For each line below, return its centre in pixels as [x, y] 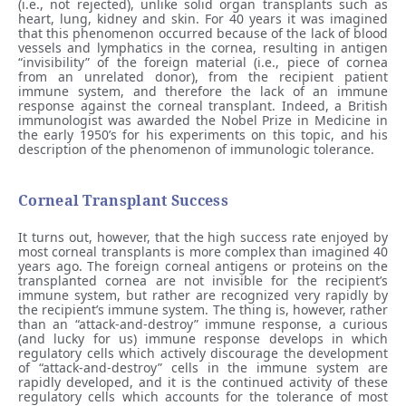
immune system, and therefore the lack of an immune [203, 91]
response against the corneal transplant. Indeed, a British [203, 105]
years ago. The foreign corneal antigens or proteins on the [203, 266]
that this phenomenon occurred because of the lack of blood [203, 33]
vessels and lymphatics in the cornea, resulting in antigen [203, 47]
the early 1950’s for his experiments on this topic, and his [203, 134]
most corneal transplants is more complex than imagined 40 [203, 251]
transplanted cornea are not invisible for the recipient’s [203, 280]
